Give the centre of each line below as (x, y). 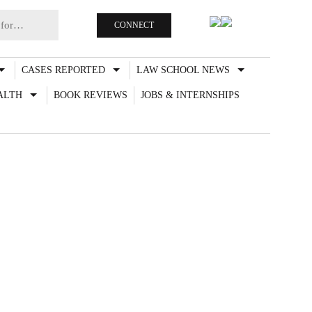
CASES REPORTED (63, 70)
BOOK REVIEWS (90, 95)
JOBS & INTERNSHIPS (190, 95)
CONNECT (134, 25)
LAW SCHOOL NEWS (183, 70)
